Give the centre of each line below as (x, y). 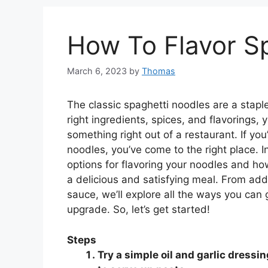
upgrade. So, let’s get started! (138, 210)
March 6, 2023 (97, 71)
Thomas (159, 71)
